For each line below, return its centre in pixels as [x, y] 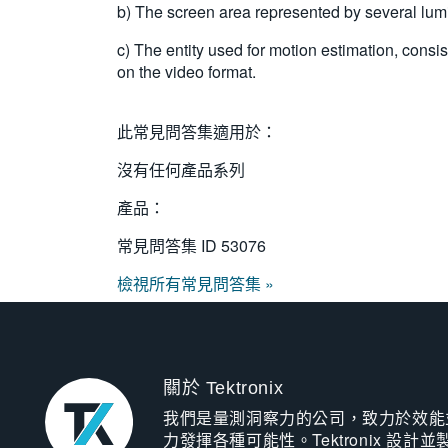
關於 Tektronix [223, 388]
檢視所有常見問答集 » [195, 283]
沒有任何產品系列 [181, 169]
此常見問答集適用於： [197, 131]
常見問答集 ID [169, 245]
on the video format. [186, 71]
